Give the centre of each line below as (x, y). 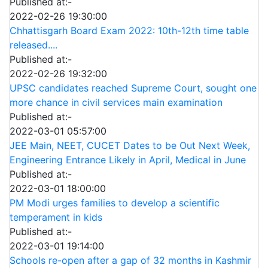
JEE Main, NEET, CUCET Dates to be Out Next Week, (130, 145)
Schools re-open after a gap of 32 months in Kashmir (130, 260)
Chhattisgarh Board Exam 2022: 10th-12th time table (129, 31)
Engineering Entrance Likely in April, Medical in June (128, 160)
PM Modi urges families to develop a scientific (115, 203)
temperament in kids (56, 217)
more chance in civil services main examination (116, 102)
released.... (33, 45)
